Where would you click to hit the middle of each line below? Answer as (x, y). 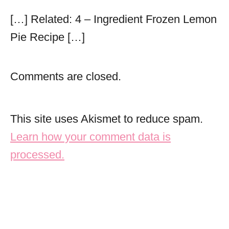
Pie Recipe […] (48, 37)
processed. (37, 154)
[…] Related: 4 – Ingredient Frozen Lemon (113, 19)
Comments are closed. (66, 76)
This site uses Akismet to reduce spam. (107, 119)
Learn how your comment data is (90, 136)
